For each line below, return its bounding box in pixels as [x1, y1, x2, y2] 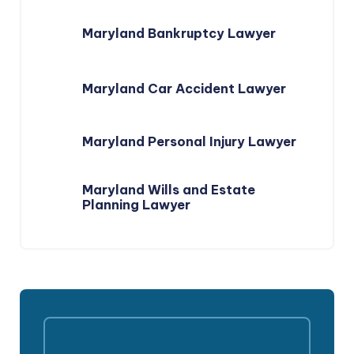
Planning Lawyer [82, 197, 190, 213]
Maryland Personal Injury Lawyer [82, 134, 296, 149]
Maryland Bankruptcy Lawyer [82, 25, 276, 41]
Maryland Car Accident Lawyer [82, 81, 286, 96]
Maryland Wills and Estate [82, 182, 255, 198]
